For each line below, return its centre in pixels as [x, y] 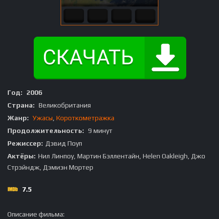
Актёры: [22, 156]
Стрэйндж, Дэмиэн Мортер [50, 167]
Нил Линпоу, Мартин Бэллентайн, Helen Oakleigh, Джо [122, 156]
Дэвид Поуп [64, 143]
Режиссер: [25, 143]
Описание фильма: [36, 214]
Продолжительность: [46, 130]
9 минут [99, 130]
